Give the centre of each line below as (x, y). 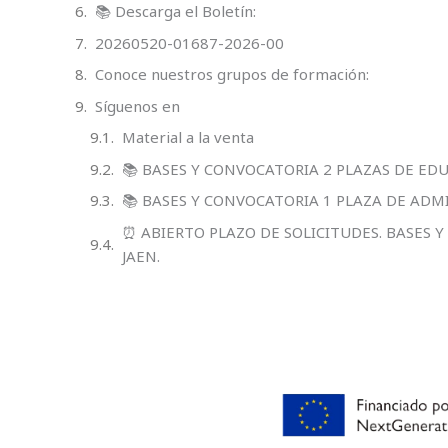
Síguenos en (137, 105)
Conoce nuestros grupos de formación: (232, 74)
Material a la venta (188, 137)
